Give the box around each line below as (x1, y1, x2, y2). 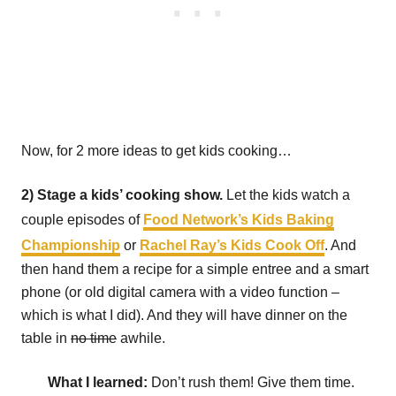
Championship (21, 238, 120, 253)
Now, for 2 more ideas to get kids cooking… (21, 143, 292, 158)
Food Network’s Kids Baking (143, 212, 334, 227)
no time (71, 331, 117, 346)
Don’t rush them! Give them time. (151, 375, 354, 390)
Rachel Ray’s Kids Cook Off (140, 238, 324, 253)
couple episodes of (21, 212, 143, 227)
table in (21, 331, 71, 346)
